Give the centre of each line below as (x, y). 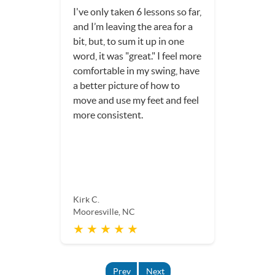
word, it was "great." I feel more (137, 56)
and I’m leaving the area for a (133, 27)
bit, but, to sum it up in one (129, 41)
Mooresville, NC (104, 212)
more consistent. (108, 115)
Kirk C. (86, 200)
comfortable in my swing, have (136, 71)
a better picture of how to (126, 86)
